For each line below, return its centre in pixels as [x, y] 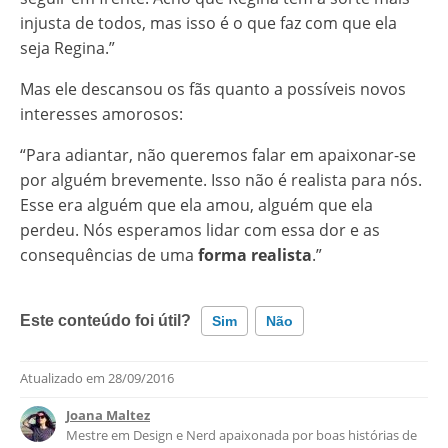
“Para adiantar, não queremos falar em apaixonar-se [218, 155]
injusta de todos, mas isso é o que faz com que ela [208, 23]
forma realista [255, 255]
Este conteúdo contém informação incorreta [187, 385]
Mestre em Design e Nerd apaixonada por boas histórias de [241, 435]
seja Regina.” [67, 48]
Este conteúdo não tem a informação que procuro [205, 424]
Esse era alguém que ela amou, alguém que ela [196, 205]
